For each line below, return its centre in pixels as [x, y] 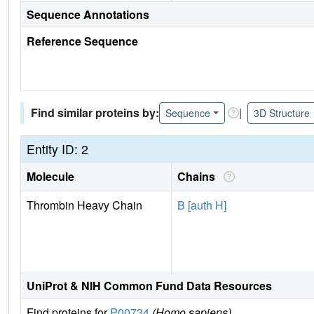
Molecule [50, 176]
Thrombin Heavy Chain [84, 205]
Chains [199, 176]
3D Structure [281, 112]
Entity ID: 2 [57, 149]
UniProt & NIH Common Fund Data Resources [149, 285]
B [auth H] [202, 205]
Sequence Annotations [88, 14]
